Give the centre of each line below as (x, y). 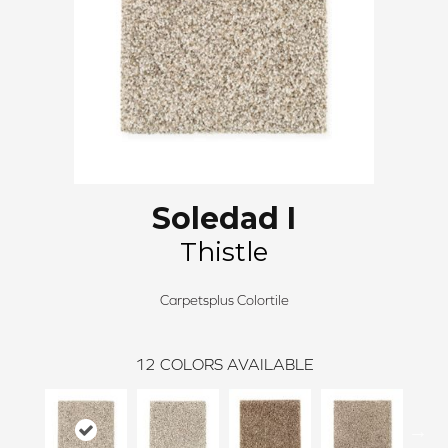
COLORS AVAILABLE (236, 364)
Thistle (224, 252)
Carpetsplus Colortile (224, 300)
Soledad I (224, 218)
